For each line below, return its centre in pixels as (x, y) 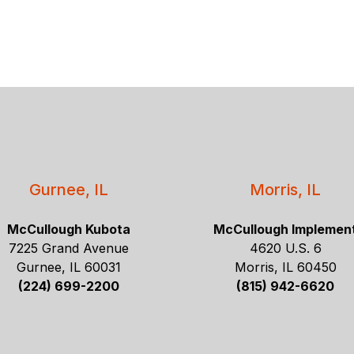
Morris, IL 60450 (285, 267)
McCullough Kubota (68, 229)
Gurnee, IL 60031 (68, 267)
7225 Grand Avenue (68, 248)
